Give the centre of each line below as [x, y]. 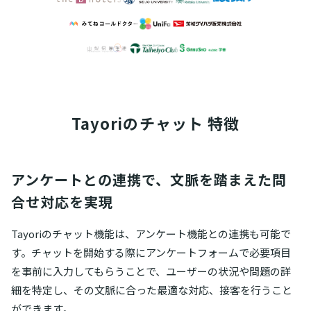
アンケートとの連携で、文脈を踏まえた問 [149, 179]
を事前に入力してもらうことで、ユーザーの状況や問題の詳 [151, 271]
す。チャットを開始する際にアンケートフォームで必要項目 [151, 252]
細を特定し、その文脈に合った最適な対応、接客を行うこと [152, 289]
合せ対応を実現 [62, 201]
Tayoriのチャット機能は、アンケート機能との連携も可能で [151, 233]
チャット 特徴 [190, 123]
